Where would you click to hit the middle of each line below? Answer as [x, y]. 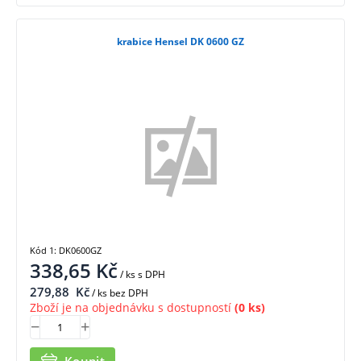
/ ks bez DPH [119, 293]
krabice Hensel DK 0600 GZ [180, 42]
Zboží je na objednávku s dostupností [131, 307]
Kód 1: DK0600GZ [66, 250]
